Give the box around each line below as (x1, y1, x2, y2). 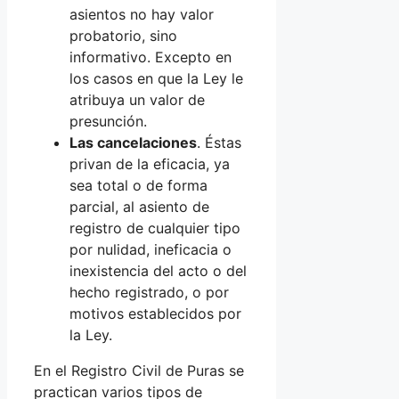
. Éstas (197, 134, 241, 152)
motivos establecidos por (69, 305, 241, 323)
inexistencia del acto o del (69, 262, 247, 281)
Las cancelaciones (69, 134, 197, 152)
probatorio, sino (69, 27, 177, 45)
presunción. (69, 112, 147, 131)
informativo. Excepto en (69, 48, 232, 67)
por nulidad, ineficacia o (69, 240, 232, 259)
